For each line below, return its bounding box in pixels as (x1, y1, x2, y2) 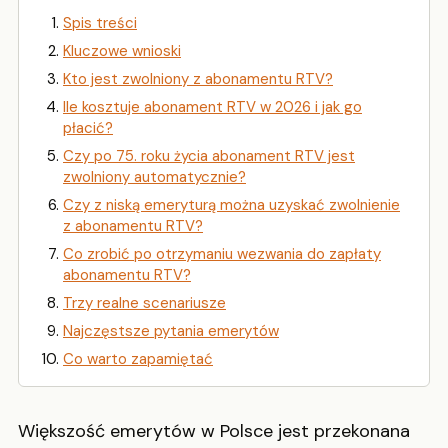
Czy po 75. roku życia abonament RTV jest (63, 146, 355, 167)
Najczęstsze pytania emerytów (63, 321, 279, 342)
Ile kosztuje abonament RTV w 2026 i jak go (63, 97, 362, 118)
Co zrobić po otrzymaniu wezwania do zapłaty (63, 244, 381, 265)
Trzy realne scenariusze (63, 293, 226, 314)
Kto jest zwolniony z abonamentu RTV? (63, 69, 333, 90)
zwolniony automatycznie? (63, 167, 246, 188)
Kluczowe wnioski (63, 41, 181, 62)
